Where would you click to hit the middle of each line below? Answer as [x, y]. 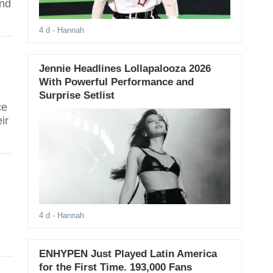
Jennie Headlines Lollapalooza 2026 [125, 69]
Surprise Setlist [76, 96]
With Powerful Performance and [116, 82]
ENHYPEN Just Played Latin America [128, 254]
